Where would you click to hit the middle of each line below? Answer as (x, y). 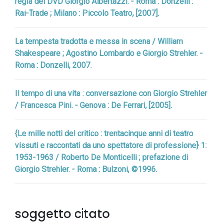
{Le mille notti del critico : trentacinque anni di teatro (104, 134)
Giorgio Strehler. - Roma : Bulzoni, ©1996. (86, 169)
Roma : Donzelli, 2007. (53, 65)
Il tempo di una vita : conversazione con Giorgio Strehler (111, 93)
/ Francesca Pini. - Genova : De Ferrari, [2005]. (93, 105)
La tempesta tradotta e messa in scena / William (99, 41)
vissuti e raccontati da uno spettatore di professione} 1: (111, 145)
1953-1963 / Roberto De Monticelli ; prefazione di (102, 157)
